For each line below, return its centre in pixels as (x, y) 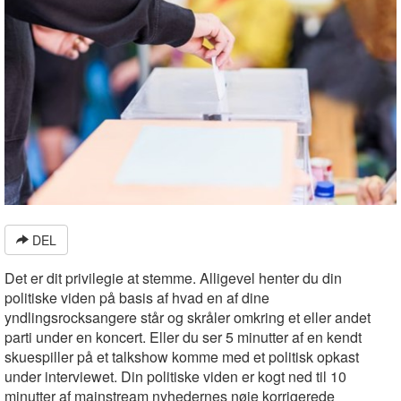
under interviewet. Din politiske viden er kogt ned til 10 (175, 376)
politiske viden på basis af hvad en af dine (137, 297)
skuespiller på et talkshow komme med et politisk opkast (182, 356)
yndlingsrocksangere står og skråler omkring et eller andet (188, 317)
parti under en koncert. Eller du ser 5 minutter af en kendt (183, 337)
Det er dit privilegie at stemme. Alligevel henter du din (173, 277)
